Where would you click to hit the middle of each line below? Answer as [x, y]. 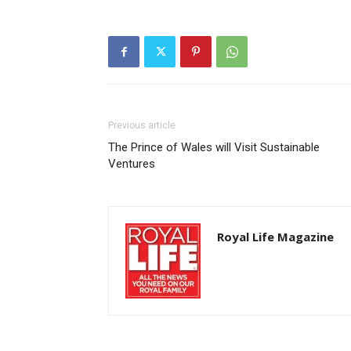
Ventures [132, 164]
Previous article [142, 125]
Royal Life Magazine [275, 237]
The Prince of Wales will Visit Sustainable [214, 147]
